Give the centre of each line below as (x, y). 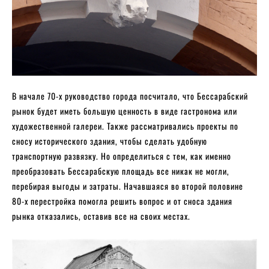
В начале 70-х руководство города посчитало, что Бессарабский (130, 96)
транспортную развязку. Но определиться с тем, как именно (122, 156)
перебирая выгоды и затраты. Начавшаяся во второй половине (128, 186)
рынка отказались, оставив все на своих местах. (101, 216)
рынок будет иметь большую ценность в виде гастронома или (125, 111)
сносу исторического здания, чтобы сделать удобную (110, 141)
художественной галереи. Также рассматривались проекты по (125, 126)
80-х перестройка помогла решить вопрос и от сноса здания (122, 201)
